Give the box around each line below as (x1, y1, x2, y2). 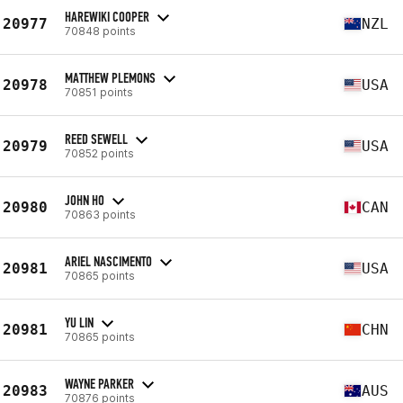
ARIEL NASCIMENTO (65, 252, 152, 270)
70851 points (65, 85, 133, 99)
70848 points (65, 23, 136, 38)
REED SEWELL (65, 130, 128, 148)
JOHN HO (65, 191, 104, 209)
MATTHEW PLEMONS (65, 68, 156, 86)
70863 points (65, 207, 136, 221)
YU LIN (65, 313, 94, 331)
